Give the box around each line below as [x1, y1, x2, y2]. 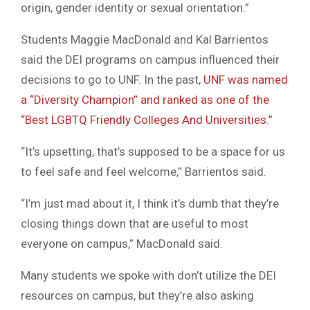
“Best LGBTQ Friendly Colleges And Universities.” [21, 113, 273, 127]
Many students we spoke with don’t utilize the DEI [21, 268, 276, 283]
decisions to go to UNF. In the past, [21, 73, 203, 87]
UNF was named [203, 73, 288, 87]
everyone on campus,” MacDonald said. [21, 237, 223, 251]
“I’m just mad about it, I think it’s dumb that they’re [21, 197, 279, 211]
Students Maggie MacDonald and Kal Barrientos [21, 33, 268, 47]
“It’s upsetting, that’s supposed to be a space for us [21, 145, 285, 159]
